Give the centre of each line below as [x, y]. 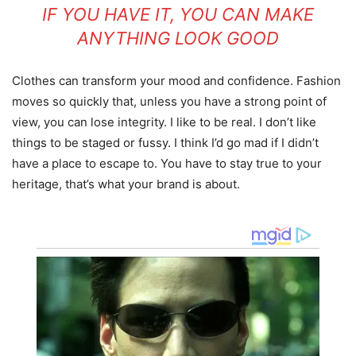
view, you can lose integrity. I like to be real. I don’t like [164, 122]
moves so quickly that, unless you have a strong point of [169, 101]
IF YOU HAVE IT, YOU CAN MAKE [178, 14]
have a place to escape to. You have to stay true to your [167, 163]
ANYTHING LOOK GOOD [178, 38]
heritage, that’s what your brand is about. [126, 184]
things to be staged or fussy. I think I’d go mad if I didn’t [165, 142]
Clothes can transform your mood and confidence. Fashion [176, 80]
